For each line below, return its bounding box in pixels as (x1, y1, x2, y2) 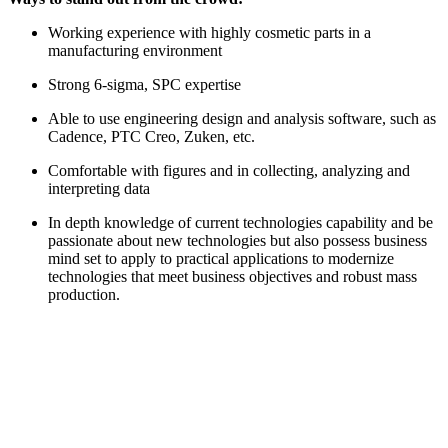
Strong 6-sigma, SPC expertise (48, 75, 241, 93)
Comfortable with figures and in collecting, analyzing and (48, 161, 410, 179)
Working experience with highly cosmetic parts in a (48, 23, 371, 41)
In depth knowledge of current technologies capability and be (48, 213, 433, 231)
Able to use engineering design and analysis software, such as (48, 109, 436, 127)
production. (48, 285, 120, 303)
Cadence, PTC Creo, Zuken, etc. (48, 127, 255, 145)
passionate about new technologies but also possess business (48, 231, 427, 249)
